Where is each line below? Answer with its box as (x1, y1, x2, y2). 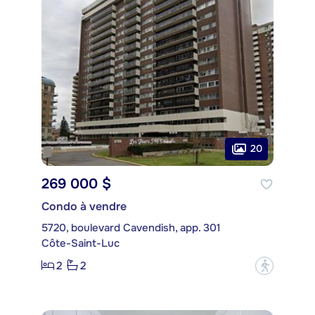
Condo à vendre (41, 198, 127, 214)
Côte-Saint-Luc (41, 236, 120, 250)
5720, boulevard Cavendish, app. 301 (41, 220, 221, 235)
